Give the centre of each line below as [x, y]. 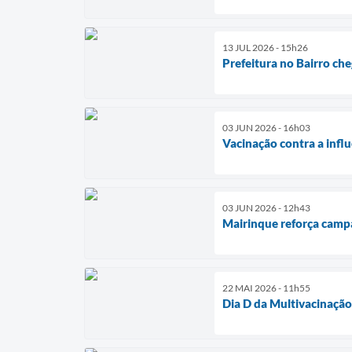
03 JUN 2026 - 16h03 [266, 127]
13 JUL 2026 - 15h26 [265, 47]
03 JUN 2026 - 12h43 [266, 207]
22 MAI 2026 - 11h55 [266, 288]
